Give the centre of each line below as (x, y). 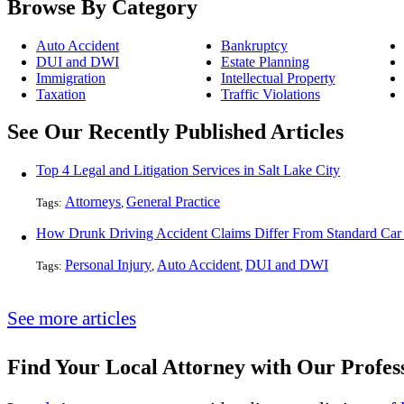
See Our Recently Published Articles (175, 132)
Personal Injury (108, 265)
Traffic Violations (270, 94)
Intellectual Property (278, 78)
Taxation (61, 94)
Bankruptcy (254, 45)
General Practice (173, 202)
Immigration (71, 78)
